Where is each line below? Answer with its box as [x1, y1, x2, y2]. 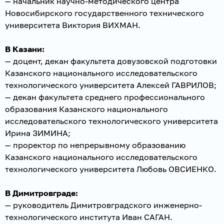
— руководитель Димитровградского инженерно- [5, 199, 202, 210]
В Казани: [5, 43, 44, 54]
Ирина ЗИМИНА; [5, 127, 70, 138]
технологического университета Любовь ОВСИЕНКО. [5, 163, 216, 174]
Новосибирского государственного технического [5, 7, 204, 18]
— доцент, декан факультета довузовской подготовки [5, 55, 217, 66]
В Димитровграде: [5, 187, 78, 198]
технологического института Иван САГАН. [5, 211, 172, 222]
